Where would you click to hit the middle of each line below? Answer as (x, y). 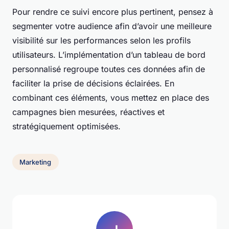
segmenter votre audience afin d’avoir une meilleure (112, 26)
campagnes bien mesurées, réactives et (88, 112)
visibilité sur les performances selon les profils (101, 41)
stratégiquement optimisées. (66, 127)
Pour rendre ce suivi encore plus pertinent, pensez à (113, 12)
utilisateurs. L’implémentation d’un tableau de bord (109, 55)
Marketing (36, 162)
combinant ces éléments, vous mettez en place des (111, 98)
